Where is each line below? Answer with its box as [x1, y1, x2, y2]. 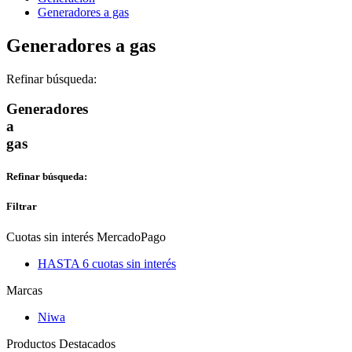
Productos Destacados [6, 336, 115, 350]
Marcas [6, 283, 42, 297]
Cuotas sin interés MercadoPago [6, 229, 166, 244]
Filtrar [6, 200, 37, 212]
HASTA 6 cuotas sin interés [38, 256, 176, 270]
